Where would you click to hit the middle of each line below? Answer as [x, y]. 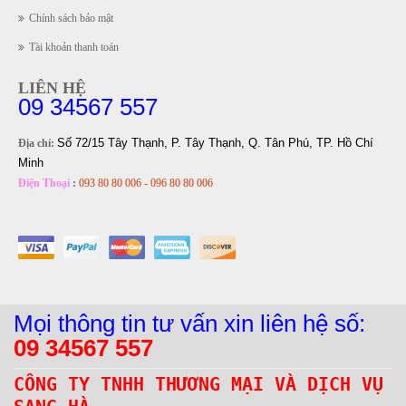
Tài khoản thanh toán [74, 48]
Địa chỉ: [36, 144]
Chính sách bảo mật [71, 19]
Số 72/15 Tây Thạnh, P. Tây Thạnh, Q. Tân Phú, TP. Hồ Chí [215, 143]
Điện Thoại [44, 184]
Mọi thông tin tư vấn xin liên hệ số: [189, 324]
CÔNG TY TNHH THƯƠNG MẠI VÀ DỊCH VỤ [198, 385]
